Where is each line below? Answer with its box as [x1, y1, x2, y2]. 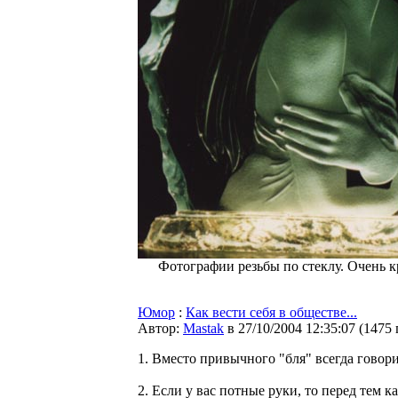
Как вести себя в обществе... [186, 305, 357, 320]
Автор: [138, 321, 183, 336]
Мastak [183, 321, 224, 336]
